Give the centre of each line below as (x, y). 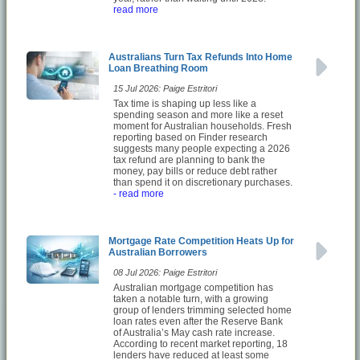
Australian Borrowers (158, 252)
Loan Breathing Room (158, 68)
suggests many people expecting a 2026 (202, 148)
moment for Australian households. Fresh (202, 126)
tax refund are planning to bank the (189, 160)
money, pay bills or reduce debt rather (195, 171)
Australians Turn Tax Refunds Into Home (200, 57)
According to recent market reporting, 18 (200, 344)
